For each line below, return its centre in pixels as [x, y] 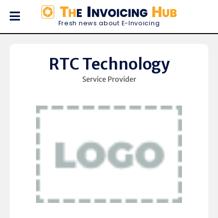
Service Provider [109, 79]
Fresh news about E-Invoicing [109, 23]
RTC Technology [109, 64]
